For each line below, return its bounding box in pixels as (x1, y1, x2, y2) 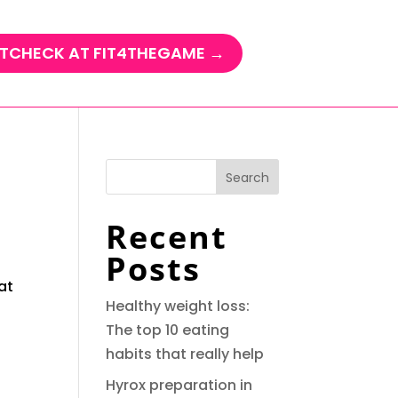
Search (225, 168, 269, 187)
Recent (106, 215, 228, 259)
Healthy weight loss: (106, 296, 251, 316)
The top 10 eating (106, 320, 230, 340)
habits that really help (106, 344, 265, 364)
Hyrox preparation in (106, 375, 253, 395)
